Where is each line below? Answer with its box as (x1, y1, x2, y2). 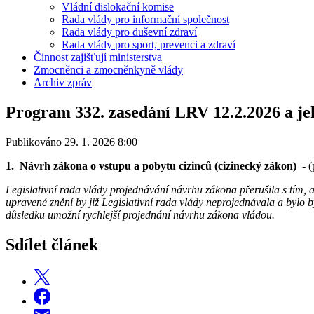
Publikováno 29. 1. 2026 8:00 (6, 135, 137, 148)
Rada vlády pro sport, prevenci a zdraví (62, 38, 235, 50)
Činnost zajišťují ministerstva (34, 50, 162, 63)
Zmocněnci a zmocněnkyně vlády (34, 63, 183, 76)
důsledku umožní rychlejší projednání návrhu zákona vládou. (6, 208, 275, 221)
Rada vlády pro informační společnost (62, 13, 229, 25)
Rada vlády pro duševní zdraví (62, 25, 197, 38)
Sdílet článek (6, 235, 98, 254)
